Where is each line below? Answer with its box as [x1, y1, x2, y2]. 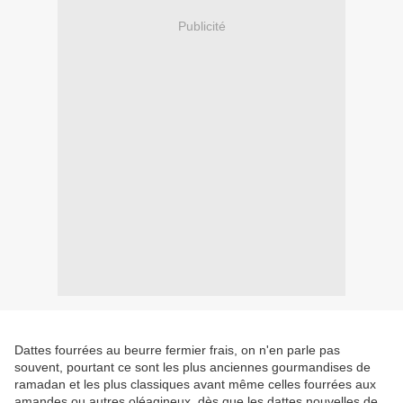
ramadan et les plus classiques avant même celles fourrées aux [14, 377, 376, 392]
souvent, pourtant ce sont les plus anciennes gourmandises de [14, 360, 371, 375]
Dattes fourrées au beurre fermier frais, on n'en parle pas [14, 343, 340, 358]
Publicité [177, 18, 226, 33]
